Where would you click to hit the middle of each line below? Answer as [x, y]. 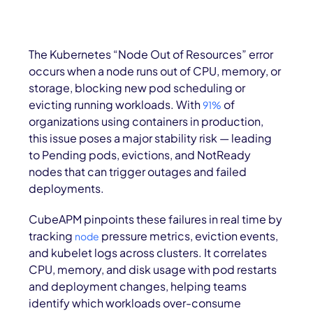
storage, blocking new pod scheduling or [137, 88]
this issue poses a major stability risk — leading [151, 138]
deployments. [67, 188]
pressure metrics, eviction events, [189, 236]
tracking [52, 236]
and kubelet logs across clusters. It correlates [148, 253]
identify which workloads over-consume [135, 303]
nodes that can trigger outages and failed [138, 172]
